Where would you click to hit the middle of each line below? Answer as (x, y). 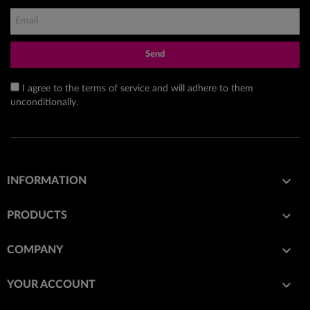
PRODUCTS (37, 215)
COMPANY (35, 249)
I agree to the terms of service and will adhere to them (138, 88)
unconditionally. (44, 102)
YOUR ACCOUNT (51, 284)
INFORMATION (47, 180)
